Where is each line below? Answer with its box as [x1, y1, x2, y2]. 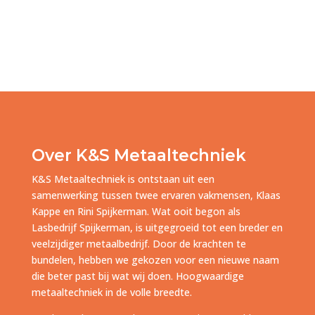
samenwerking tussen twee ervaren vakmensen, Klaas [31, 188, 281, 202]
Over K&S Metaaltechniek [31, 146, 246, 166]
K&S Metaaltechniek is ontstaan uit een [31, 172, 214, 186]
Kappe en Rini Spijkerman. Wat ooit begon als [31, 205, 240, 219]
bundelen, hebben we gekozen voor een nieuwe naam [31, 253, 279, 267]
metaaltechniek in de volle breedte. [31, 285, 192, 300]
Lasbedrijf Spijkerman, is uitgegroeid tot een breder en [31, 221, 283, 235]
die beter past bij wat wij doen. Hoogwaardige [31, 269, 244, 283]
